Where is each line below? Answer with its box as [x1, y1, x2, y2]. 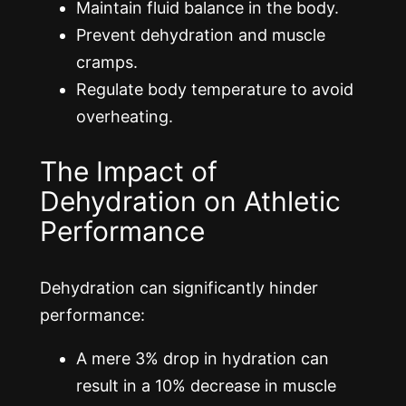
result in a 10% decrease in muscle [76, 375, 336, 395]
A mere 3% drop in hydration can [76, 348, 329, 368]
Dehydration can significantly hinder [40, 277, 318, 297]
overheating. [76, 107, 173, 127]
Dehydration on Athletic [40, 184, 341, 217]
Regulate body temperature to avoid [76, 80, 353, 100]
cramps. [76, 53, 138, 72]
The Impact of [40, 154, 217, 188]
